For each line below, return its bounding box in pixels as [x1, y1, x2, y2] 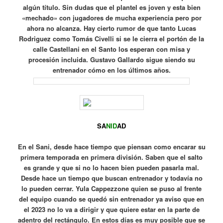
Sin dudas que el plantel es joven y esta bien [62, 2, 201, 12]
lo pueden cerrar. [21, 184, 76, 194]
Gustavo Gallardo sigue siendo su [90, 54, 195, 64]
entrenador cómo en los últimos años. [52, 65, 171, 75]
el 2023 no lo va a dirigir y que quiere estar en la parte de [23, 205, 200, 215]
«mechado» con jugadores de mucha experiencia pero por [21, 12, 202, 22]
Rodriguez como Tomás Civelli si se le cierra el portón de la [19, 33, 204, 43]
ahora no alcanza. [27, 23, 84, 33]
